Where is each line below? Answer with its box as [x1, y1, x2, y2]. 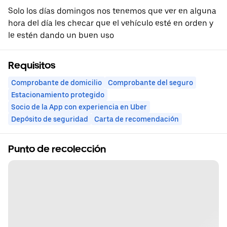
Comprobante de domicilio [11, 79, 102, 87]
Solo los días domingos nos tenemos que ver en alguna [8, 6, 216, 16]
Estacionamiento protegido [11, 91, 104, 99]
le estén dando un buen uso [8, 30, 114, 41]
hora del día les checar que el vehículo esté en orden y [8, 18, 213, 28]
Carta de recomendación [94, 115, 179, 124]
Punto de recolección [8, 143, 106, 156]
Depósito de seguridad [11, 115, 88, 124]
